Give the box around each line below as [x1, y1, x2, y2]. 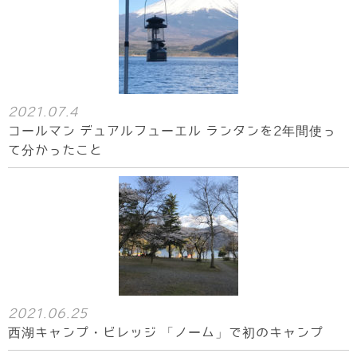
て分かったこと [8, 143, 103, 157]
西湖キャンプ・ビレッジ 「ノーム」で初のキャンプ [8, 326, 324, 339]
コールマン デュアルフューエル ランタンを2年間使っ [8, 124, 336, 138]
